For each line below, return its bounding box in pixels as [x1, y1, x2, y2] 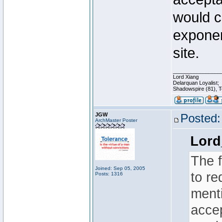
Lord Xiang [173, 74, 199, 80]
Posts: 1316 [95, 171, 123, 176]
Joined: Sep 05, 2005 [95, 166, 145, 171]
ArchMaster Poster [95, 117, 137, 123]
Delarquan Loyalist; [173, 80, 219, 86]
